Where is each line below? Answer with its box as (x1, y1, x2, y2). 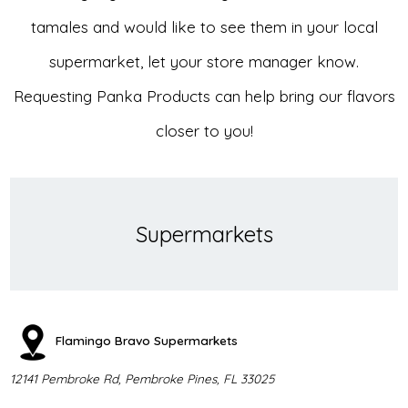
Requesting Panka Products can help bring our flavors (13, 86, 395, 106)
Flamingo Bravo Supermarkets (55, 331, 238, 348)
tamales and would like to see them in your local (30, 16, 378, 36)
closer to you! (155, 120, 253, 140)
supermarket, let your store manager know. (49, 51, 359, 71)
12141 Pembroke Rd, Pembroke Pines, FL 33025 (9, 370, 274, 386)
